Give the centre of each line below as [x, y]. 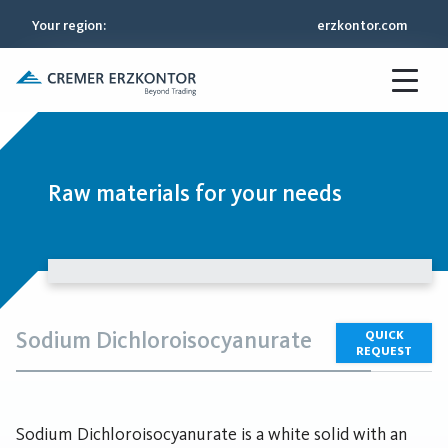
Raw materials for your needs [195, 193]
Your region [67, 25]
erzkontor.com [362, 25]
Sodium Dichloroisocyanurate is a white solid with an [211, 434]
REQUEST [384, 351]
